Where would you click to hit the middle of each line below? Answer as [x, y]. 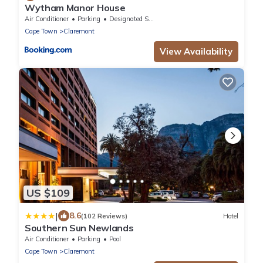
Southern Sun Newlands [79, 228]
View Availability [196, 51]
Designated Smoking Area [129, 18]
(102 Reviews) [104, 216]
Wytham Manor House [75, 7]
